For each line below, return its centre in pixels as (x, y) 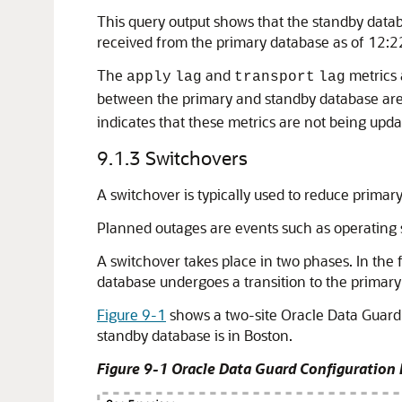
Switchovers (197, 157)
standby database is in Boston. (195, 335)
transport (275, 77)
